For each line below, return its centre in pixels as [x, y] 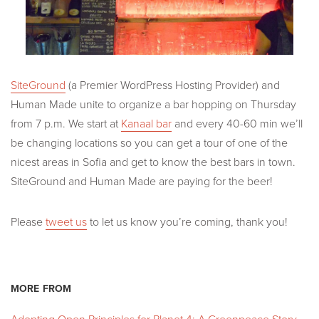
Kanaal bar [146, 124]
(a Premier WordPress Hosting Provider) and [173, 86]
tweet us [66, 223]
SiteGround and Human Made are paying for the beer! [142, 182]
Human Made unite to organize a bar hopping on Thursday [153, 105]
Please [28, 223]
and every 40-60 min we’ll [237, 124]
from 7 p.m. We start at [66, 124]
